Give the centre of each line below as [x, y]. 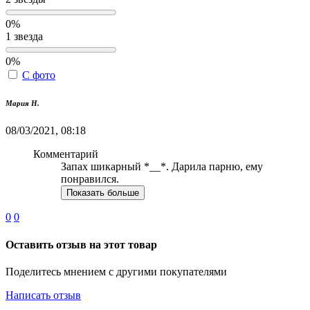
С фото [39, 75]
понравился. [90, 179]
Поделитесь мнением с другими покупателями [116, 271]
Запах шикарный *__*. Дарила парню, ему [162, 167]
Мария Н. [22, 103]
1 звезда [24, 37]
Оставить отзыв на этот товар [81, 244]
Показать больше [103, 193]
